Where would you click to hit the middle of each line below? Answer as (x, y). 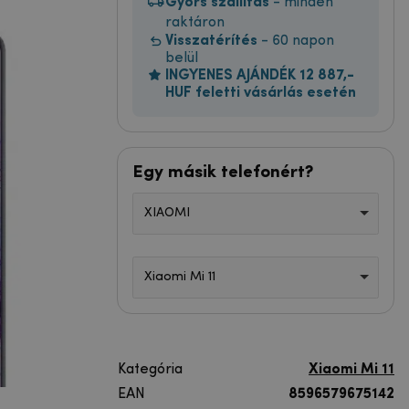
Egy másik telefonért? (223, 172)
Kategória (150, 369)
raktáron (195, 22)
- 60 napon (296, 41)
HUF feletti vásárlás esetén (261, 93)
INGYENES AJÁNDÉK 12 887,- (260, 75)
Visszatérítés (211, 41)
